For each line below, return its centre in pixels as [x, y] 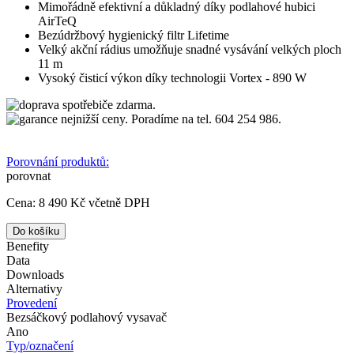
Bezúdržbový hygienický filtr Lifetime [134, 35]
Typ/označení [40, 345]
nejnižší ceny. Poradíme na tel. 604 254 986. [169, 119]
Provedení [32, 303]
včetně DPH [119, 202]
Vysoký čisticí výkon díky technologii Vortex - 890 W [172, 77]
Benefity [28, 246]
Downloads [35, 274]
